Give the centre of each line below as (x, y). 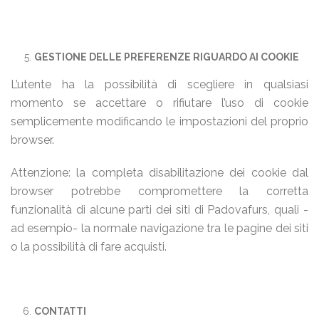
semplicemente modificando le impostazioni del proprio (159, 121)
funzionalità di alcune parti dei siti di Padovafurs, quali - (159, 210)
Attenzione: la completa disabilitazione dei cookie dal (159, 173)
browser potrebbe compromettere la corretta (159, 191)
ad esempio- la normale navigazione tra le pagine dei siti (159, 228)
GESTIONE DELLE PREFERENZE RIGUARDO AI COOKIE (166, 57)
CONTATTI (60, 311)
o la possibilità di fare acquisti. (89, 247)
